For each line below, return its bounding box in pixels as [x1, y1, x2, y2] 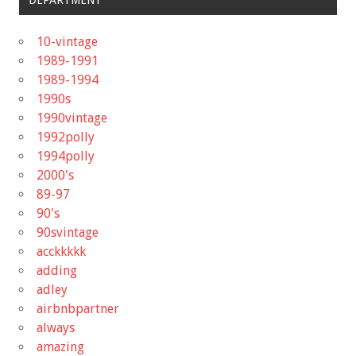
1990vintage [37, 110, 107, 126]
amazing [37, 339, 84, 354]
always [37, 319, 75, 335]
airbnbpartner [37, 300, 119, 316]
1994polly [37, 148, 95, 164]
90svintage [37, 224, 99, 240]
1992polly [37, 129, 95, 145]
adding [37, 262, 77, 278]
